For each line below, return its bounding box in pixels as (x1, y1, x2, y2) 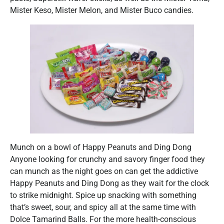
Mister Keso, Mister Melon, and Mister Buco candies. (10, 5, 193, 15)
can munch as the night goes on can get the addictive (10, 166, 198, 176)
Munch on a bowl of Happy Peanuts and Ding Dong (10, 142, 191, 152)
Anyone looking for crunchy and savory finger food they (10, 154, 205, 164)
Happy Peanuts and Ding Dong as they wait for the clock (10, 178, 209, 188)
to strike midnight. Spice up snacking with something (10, 190, 196, 200)
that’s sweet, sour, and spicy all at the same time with (10, 202, 196, 212)
